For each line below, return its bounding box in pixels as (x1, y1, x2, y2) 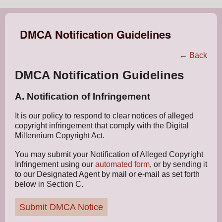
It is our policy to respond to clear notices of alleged (15, 111, 194, 120)
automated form (95, 160, 150, 168)
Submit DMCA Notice (19, 202, 103, 212)
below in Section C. (15, 180, 83, 188)
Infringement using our (15, 160, 95, 168)
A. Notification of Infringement (15, 91, 150, 102)
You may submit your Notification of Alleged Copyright (15, 150, 203, 159)
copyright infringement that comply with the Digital (15, 121, 189, 130)
